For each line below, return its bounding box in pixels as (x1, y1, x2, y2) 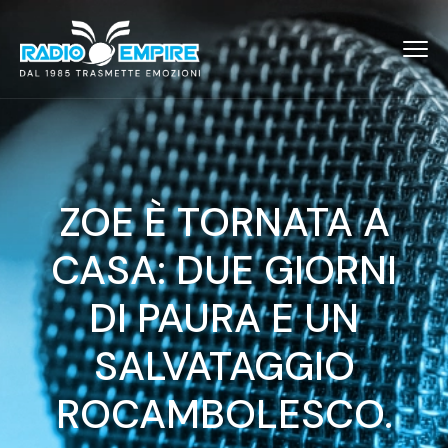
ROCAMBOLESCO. (55, 388, 393, 441)
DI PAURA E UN (89, 292, 359, 345)
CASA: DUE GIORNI (51, 244, 397, 297)
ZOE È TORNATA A (58, 196, 390, 249)
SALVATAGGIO (93, 340, 355, 393)
